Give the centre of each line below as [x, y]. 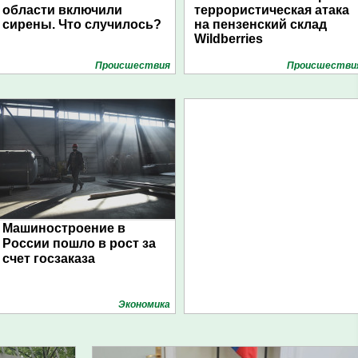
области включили [62, 10]
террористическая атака [272, 10]
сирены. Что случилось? [82, 24]
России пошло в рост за [79, 243]
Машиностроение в [64, 228]
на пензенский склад [261, 24]
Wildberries [229, 39]
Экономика [144, 304]
